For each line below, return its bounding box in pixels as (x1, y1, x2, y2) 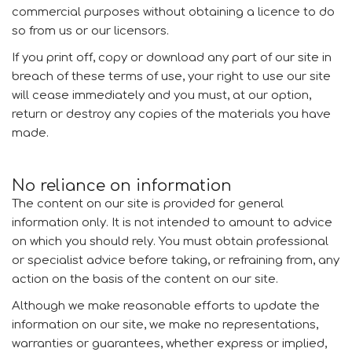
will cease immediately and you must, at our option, (12, 89, 311, 102)
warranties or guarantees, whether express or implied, (12, 337, 327, 350)
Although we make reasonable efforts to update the (12, 299, 320, 313)
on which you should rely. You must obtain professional (12, 235, 328, 248)
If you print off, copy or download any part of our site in (12, 51, 332, 64)
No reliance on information (12, 177, 232, 195)
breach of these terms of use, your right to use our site (12, 70, 331, 83)
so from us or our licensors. (12, 24, 169, 38)
